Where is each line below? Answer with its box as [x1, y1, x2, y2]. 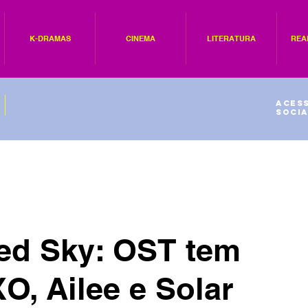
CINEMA [126, 34, 155, 43]
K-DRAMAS [29, 34, 71, 43]
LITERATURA [207, 34, 256, 43]
